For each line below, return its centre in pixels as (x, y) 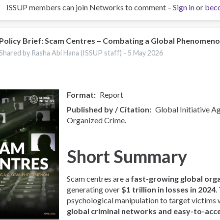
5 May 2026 (146, 53)
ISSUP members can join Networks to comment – (90, 7)
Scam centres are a (99, 178)
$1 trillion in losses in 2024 (169, 189)
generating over (94, 189)
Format (81, 94)
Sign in (184, 7)
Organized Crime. (97, 120)
